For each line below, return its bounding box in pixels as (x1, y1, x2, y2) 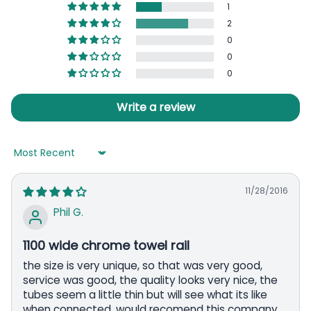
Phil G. (53, 204, 83, 219)
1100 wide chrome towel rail (23, 236, 190, 254)
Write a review (116, 99, 195, 115)
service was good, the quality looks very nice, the (23, 272, 278, 287)
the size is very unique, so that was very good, (23, 258, 262, 273)
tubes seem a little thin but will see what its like (23, 287, 267, 302)
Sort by (10, 151, 48, 167)
